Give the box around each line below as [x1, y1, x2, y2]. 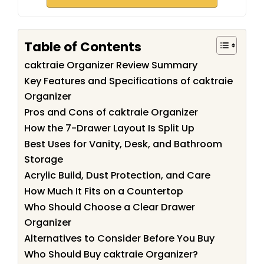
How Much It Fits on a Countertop [24, 184, 183, 199]
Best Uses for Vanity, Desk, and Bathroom [24, 137, 222, 151]
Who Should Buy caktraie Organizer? [24, 247, 198, 262]
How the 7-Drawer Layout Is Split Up [24, 121, 194, 136]
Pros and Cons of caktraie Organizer [24, 105, 198, 120]
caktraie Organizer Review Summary [24, 58, 197, 72]
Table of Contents [24, 37, 141, 56]
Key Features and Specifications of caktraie [24, 74, 233, 88]
